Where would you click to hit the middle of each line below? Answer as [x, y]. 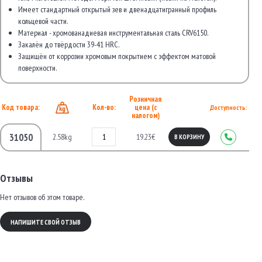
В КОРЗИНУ [189, 137]
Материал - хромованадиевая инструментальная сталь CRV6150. [113, 33]
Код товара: [21, 107]
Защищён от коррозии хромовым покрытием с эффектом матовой [117, 56]
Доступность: [228, 108]
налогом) [145, 116]
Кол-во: [104, 107]
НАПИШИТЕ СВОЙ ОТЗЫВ [46, 222]
